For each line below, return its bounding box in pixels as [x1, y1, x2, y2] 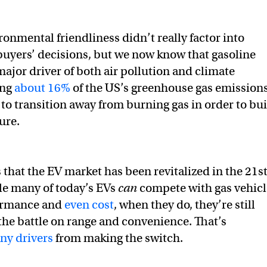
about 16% [14, 80, 70, 95]
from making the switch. [53, 231, 185, 246]
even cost [64, 197, 114, 212]
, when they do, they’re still [114, 197, 255, 212]
